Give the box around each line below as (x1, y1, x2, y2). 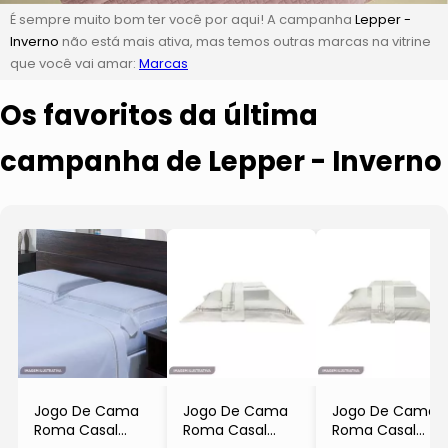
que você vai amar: (10, 53, 139, 73)
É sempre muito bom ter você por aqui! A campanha (10, 9, 355, 29)
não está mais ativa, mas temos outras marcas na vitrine (59, 31, 431, 51)
